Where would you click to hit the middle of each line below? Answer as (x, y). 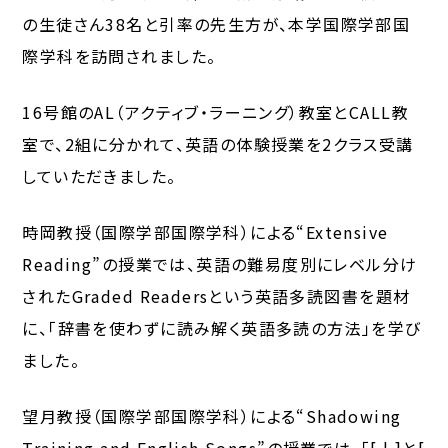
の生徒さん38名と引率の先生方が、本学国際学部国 (216, 23)
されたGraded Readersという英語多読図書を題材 (216, 295)
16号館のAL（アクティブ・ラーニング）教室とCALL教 (215, 111)
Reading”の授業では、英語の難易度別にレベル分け (220, 263)
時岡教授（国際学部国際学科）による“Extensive (205, 231)
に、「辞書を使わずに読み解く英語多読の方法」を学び (222, 327)
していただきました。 (99, 175)
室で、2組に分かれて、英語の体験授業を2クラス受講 (218, 143)
